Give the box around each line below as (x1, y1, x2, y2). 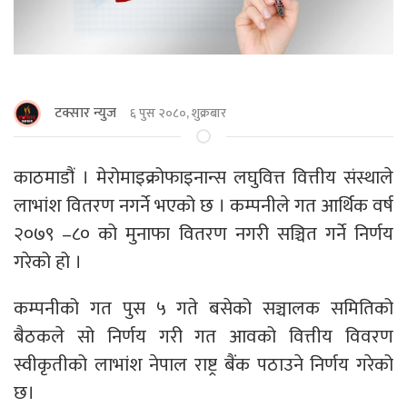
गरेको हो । (14, 245, 82, 278)
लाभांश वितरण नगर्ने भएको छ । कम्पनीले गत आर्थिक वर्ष (14, 189, 393, 222)
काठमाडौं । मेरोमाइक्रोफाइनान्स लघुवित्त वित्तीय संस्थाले (14, 161, 393, 194)
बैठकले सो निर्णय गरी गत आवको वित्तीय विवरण (14, 320, 393, 352)
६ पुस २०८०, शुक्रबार (130, 103, 226, 124)
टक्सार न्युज (55, 100, 116, 125)
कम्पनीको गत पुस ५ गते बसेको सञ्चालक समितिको (14, 292, 393, 324)
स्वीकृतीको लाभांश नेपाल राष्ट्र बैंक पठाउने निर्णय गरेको (14, 348, 393, 381)
